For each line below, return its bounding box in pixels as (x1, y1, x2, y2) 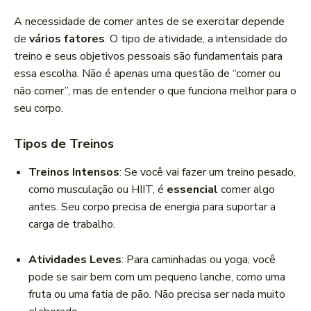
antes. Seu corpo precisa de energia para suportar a (28, 199, 276, 215)
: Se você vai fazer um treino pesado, (119, 165, 296, 180)
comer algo (218, 182, 275, 198)
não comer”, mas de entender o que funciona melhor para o (14, 83, 296, 99)
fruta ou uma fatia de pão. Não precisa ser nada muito (28, 287, 285, 303)
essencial (167, 182, 218, 198)
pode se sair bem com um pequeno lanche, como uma (28, 269, 285, 285)
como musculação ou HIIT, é (28, 182, 167, 198)
